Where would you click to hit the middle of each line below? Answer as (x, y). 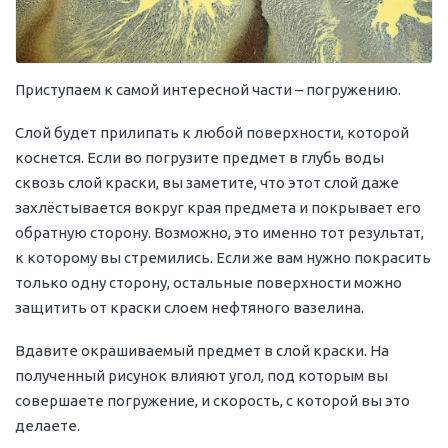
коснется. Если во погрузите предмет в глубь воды (199, 157)
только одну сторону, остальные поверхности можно (208, 282)
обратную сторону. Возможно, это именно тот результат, (219, 232)
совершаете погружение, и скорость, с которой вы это (212, 400)
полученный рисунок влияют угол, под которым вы (201, 375)
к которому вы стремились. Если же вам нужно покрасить (223, 257)
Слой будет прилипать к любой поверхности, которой (212, 132)
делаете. (47, 425)
